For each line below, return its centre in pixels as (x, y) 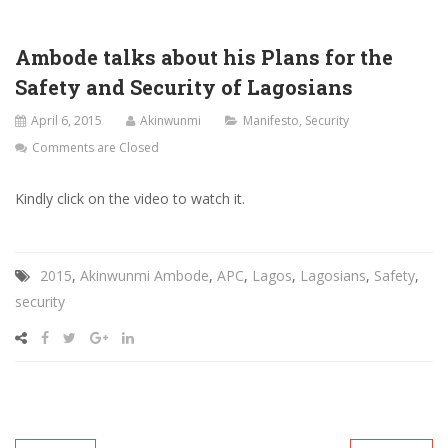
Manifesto (271, 121)
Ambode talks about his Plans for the (204, 57)
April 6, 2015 (66, 121)
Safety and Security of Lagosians (184, 87)
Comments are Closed (95, 148)
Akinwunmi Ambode (144, 276)
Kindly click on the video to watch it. (130, 199)
